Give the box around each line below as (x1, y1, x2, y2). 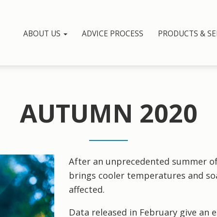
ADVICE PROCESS (82, 29, 143, 39)
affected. (68, 184, 105, 195)
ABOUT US (23, 29, 62, 39)
